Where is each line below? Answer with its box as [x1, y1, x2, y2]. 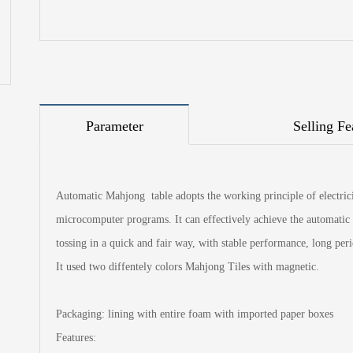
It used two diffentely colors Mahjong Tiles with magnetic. [56, 260, 319, 273]
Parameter [85, 117, 143, 134]
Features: [56, 331, 96, 344]
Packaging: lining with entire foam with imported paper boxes [56, 307, 333, 320]
